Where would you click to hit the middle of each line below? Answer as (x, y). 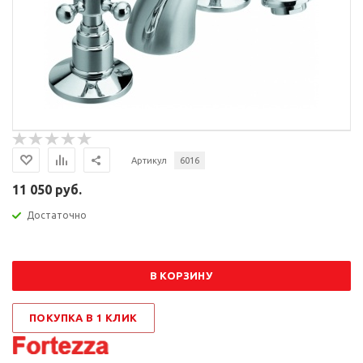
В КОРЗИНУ (181, 275)
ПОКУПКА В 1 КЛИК (83, 318)
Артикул (149, 160)
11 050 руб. (47, 190)
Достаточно (57, 215)
